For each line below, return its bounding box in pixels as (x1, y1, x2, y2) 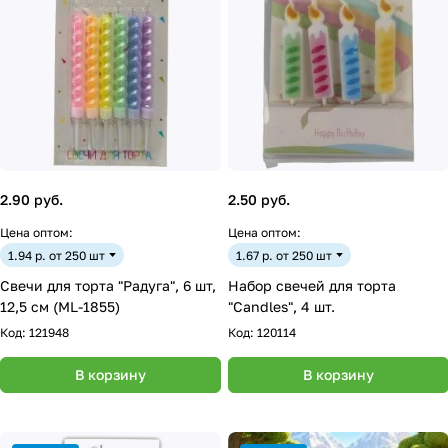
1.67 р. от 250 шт (236, 247, 332, 263)
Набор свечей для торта (228, 277, 396, 294)
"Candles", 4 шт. (228, 298, 335, 315)
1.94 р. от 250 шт (8, 247, 105, 263)
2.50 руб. (228, 191, 290, 208)
